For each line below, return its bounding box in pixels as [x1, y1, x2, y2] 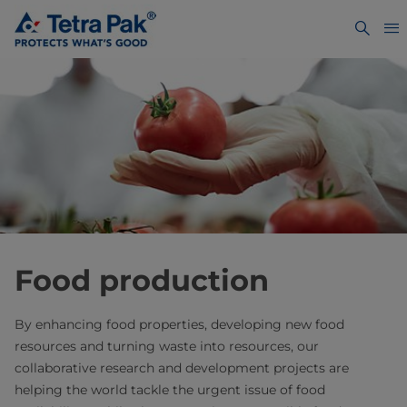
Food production [15, 262, 269, 298]
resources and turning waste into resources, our [15, 337, 319, 354]
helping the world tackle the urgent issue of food [15, 381, 325, 398]
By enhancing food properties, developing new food [15, 315, 344, 333]
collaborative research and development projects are [15, 359, 349, 376]
